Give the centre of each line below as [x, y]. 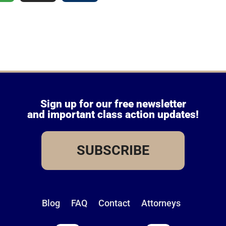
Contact [114, 203]
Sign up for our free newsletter [113, 104]
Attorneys [161, 203]
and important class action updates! [113, 115]
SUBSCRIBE [113, 151]
